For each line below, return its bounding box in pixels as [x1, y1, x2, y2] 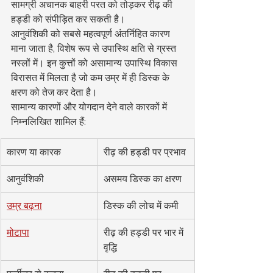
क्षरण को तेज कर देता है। [11, 86, 97, 99]
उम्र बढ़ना [7, 199, 42, 212]
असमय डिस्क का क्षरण [104, 172, 182, 185]
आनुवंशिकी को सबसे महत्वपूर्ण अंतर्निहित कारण [11, 27, 172, 40]
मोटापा [7, 226, 29, 239]
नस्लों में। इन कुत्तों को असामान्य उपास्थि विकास [11, 57, 180, 69]
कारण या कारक [7, 146, 61, 158]
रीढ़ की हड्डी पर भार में [104, 226, 186, 239]
